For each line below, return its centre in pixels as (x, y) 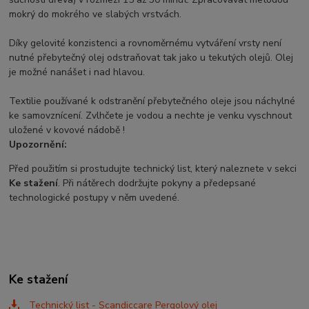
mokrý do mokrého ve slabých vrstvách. (96, 14)
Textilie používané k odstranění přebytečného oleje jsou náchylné (152, 101)
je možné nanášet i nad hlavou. (77, 72)
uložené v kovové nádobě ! (67, 130)
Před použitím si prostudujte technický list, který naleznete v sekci (153, 169)
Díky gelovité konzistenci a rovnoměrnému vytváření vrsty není (146, 43)
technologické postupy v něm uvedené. (94, 198)
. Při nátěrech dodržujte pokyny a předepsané (157, 183)
